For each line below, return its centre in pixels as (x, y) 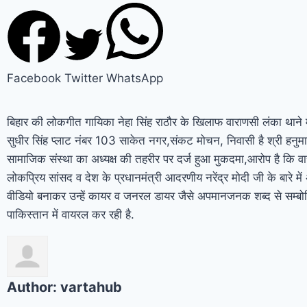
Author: (34, 287)
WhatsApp (135, 78)
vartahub (91, 287)
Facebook (34, 78)
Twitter (84, 78)
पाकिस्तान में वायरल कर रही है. (71, 214)
